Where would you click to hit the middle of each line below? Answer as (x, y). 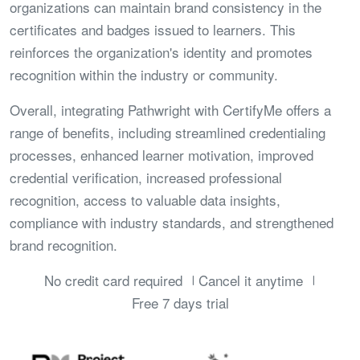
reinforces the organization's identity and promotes (161, 52)
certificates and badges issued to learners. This (153, 30)
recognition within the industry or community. (144, 75)
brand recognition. (63, 245)
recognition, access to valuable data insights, (145, 200)
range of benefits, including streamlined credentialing (168, 133)
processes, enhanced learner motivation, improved (162, 155)
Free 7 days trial (180, 303)
